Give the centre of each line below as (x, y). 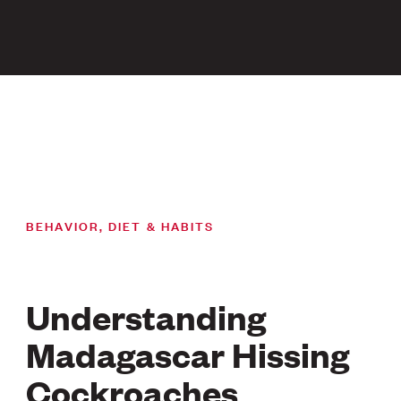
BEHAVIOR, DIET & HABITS (120, 225)
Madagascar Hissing (188, 353)
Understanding (146, 316)
